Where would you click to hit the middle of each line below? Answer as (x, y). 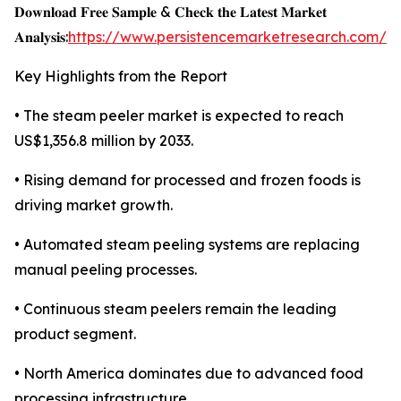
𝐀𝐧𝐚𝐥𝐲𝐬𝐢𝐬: (41, 37)
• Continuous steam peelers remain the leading (175, 309)
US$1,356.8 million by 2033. (104, 141)
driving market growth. (94, 205)
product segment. (75, 334)
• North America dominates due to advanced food (189, 374)
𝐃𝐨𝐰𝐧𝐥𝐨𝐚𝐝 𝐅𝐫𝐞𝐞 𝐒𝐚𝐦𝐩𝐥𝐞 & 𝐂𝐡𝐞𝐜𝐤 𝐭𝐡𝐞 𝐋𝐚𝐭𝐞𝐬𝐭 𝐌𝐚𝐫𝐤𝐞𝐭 (171, 12)
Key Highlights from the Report (121, 77)
